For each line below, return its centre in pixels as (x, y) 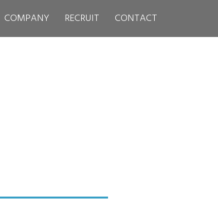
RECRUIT (82, 18)
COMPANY (27, 18)
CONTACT (136, 18)
